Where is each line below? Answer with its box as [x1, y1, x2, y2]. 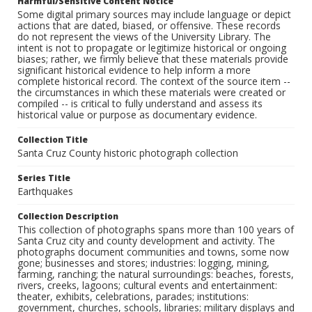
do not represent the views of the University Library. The [17, 30, 271, 44]
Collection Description [17, 210, 118, 223]
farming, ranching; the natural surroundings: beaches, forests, [17, 267, 294, 281]
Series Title [17, 172, 70, 185]
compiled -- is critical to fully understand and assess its [17, 97, 263, 111]
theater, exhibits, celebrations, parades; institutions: [17, 290, 249, 304]
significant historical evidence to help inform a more [17, 63, 251, 77]
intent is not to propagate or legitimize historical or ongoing [17, 41, 286, 55]
